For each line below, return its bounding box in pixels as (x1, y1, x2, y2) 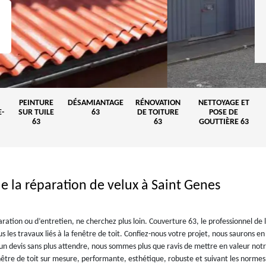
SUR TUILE (18, 108, 54, 117)
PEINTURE (19, 99, 53, 107)
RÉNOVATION (135, 99, 180, 107)
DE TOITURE (137, 108, 179, 117)
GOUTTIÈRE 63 (198, 118, 249, 126)
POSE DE (209, 108, 238, 117)
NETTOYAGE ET (198, 99, 249, 107)
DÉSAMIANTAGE (68, 99, 123, 107)
